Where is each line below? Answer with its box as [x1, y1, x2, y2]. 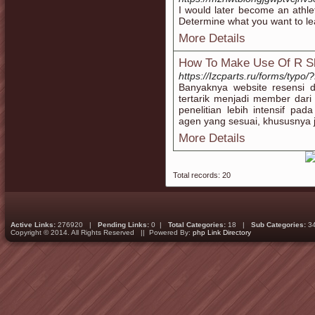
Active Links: [11, 221, 56, 229]
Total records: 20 [173, 171, 231, 179]
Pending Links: [98, 221, 149, 229]
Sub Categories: [251, 221, 306, 229]
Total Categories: [168, 221, 226, 229]
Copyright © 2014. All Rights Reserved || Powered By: [11, 229, 193, 236]
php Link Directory [193, 229, 251, 236]
